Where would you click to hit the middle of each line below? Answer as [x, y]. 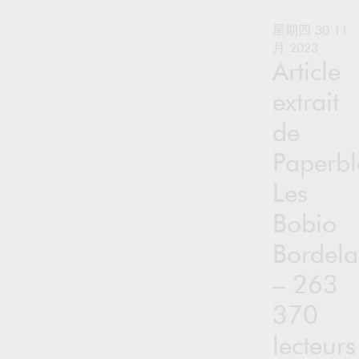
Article [307, 73]
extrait [306, 103]
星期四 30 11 [310, 31]
